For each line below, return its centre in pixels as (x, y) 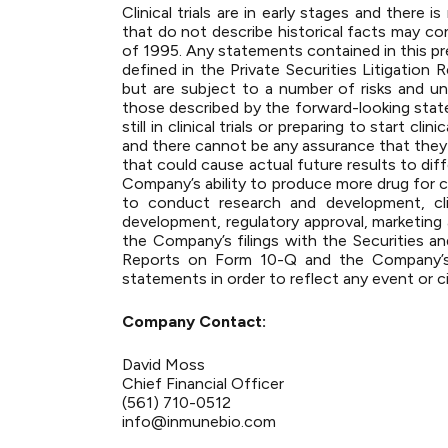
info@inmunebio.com (199, 421)
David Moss (163, 364)
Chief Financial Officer (203, 383)
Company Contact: (194, 321)
